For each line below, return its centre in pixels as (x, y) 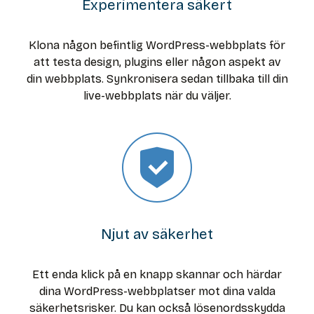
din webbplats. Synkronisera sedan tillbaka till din (157, 79)
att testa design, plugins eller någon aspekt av (157, 62)
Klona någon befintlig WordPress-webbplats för (157, 46)
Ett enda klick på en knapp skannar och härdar (157, 275)
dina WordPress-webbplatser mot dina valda (157, 292)
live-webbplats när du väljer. (157, 96)
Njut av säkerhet (157, 235)
